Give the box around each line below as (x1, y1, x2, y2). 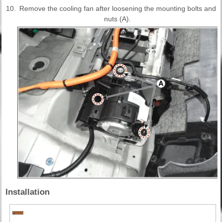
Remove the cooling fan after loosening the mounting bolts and (19, 4, 216, 12)
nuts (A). (104, 14, 131, 23)
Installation (5, 187, 50, 197)
